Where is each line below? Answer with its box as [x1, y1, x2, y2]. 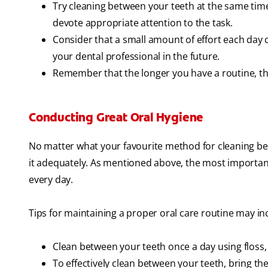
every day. [29, 173, 73, 187]
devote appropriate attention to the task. [53, 16, 233, 30]
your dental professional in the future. [53, 50, 220, 63]
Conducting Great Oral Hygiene [29, 109, 204, 126]
